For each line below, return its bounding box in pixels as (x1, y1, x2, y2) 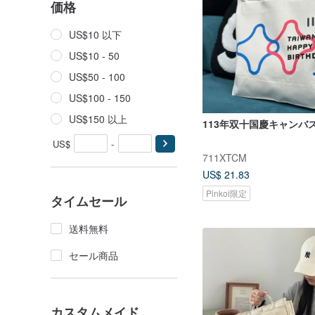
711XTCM (202, 150, 247, 165)
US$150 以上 (69, 112, 127, 126)
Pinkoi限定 (206, 187, 247, 200)
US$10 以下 (69, 27, 122, 41)
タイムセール (51, 192, 127, 210)
